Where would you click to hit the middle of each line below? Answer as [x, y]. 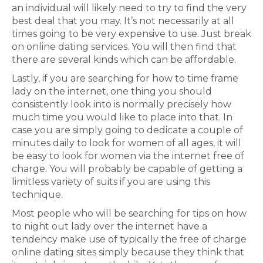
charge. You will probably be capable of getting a [127, 169]
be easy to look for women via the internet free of [128, 156]
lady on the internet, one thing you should [112, 91]
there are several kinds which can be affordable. [124, 60]
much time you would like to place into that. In [122, 117]
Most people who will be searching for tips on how [129, 213]
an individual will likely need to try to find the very [129, 8]
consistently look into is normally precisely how [122, 104]
